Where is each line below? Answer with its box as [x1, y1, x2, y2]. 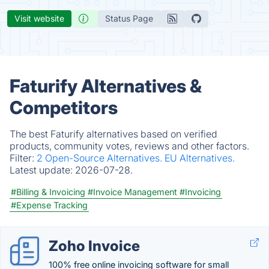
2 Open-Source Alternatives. [37, 152, 165, 164]
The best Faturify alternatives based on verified [10, 128, 217, 140]
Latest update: [10, 164, 75, 176]
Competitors [10, 97, 118, 118]
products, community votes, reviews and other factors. [10, 140, 249, 152]
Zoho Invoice [49, 237, 140, 255]
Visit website [14, 13, 64, 23]
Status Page [105, 13, 153, 23]
